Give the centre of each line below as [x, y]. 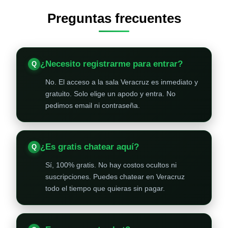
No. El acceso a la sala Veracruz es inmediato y [122, 82]
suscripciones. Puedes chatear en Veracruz [115, 177]
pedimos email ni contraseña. [93, 105]
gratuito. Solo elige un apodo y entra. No [110, 94]
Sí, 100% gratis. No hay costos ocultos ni [111, 165]
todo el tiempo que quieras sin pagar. [105, 188]
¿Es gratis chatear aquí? [90, 147]
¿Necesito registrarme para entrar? [111, 64]
